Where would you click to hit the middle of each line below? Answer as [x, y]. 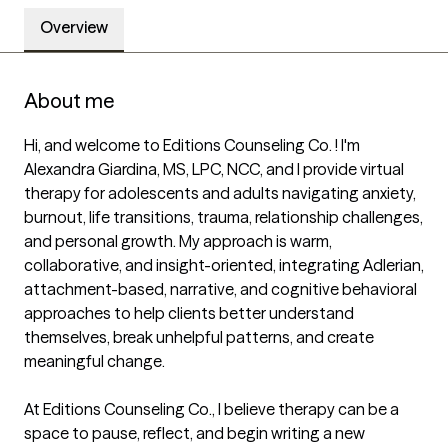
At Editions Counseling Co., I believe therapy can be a [211, 409]
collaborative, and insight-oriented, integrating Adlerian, [224, 265]
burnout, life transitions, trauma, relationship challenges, [223, 217]
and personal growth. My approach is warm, [178, 241]
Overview [74, 27]
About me [69, 101]
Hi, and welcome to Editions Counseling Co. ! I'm [192, 145]
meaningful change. [94, 361]
